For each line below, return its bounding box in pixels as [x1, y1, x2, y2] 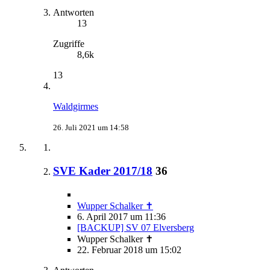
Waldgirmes [53, 101, 98, 112]
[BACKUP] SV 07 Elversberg [77, 222, 194, 233]
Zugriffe [53, 39, 84, 49]
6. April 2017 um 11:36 [77, 211, 166, 222]
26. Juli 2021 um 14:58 [53, 123, 129, 133]
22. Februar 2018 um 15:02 [77, 244, 181, 255]
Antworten [53, 7, 94, 18]
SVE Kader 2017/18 [53, 164, 152, 177]
